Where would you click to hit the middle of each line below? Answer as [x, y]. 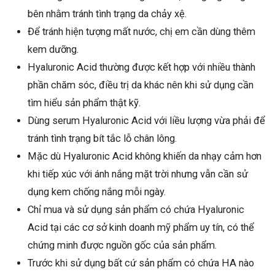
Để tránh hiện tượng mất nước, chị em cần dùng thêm [141, 32]
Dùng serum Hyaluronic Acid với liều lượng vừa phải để [146, 121]
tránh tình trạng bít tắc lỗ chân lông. [103, 139]
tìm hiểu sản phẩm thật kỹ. [85, 103]
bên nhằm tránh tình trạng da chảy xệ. [108, 14]
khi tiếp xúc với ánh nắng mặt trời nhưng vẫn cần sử [138, 174]
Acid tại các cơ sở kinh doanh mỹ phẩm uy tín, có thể [141, 228]
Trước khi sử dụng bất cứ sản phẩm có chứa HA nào [141, 263]
